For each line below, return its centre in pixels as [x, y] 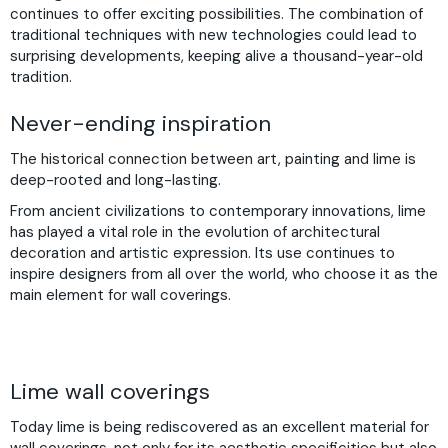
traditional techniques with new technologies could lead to [213, 35]
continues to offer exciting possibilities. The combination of [216, 14]
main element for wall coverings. [120, 295]
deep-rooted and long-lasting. [115, 179]
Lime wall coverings [110, 391]
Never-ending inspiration [140, 123]
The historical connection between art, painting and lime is [213, 158]
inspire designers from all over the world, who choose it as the [224, 274]
